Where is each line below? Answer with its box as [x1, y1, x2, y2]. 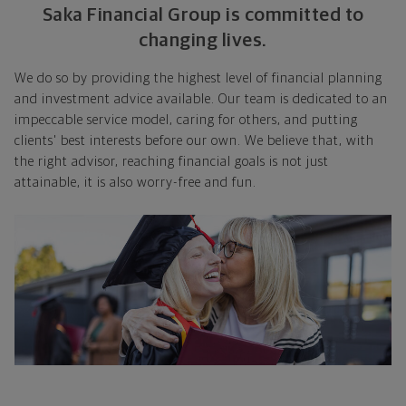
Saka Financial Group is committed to [42, 5, 364, 24]
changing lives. [139, 30, 267, 50]
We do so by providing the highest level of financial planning [14, 71, 382, 85]
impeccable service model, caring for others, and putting [14, 112, 358, 127]
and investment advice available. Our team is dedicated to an [14, 92, 388, 106]
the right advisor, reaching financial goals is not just [14, 154, 329, 169]
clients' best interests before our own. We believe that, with [14, 133, 374, 148]
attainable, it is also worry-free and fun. [14, 175, 256, 189]
